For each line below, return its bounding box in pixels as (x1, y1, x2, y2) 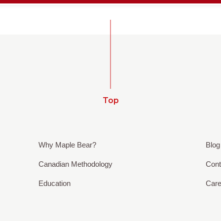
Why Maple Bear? (38, 140, 96, 149)
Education (38, 179, 71, 187)
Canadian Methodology (38, 159, 112, 168)
